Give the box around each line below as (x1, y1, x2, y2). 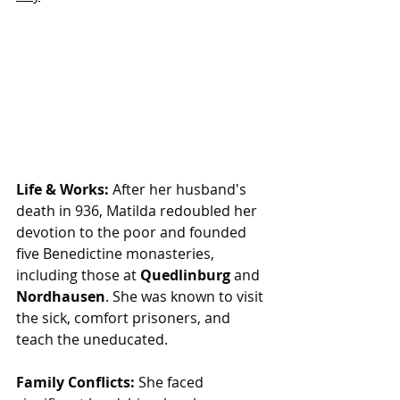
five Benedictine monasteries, (16, 244, 218, 263)
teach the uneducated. (16, 329, 168, 349)
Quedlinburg (140, 265, 230, 285)
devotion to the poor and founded (16, 222, 250, 242)
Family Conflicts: (16, 372, 135, 392)
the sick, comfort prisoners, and (16, 308, 234, 328)
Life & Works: (16, 179, 109, 199)
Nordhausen (16, 287, 105, 306)
